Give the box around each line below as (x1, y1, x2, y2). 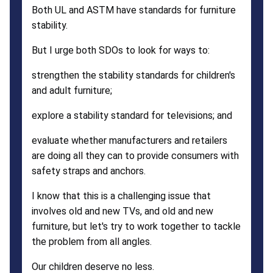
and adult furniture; (32, 84, 112, 96)
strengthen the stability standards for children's (32, 69, 235, 81)
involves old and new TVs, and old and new (32, 205, 213, 217)
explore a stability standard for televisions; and (32, 109, 232, 121)
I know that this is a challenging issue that (32, 190, 211, 202)
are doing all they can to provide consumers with (32, 149, 239, 161)
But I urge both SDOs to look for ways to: (32, 44, 210, 56)
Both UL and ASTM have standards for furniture (32, 4, 236, 16)
